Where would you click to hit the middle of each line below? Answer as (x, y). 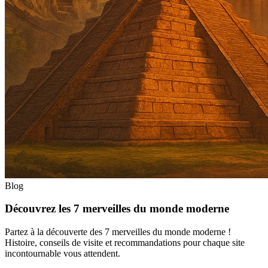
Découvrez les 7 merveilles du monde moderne (117, 209)
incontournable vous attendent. (63, 254)
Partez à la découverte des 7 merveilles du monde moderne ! (118, 232)
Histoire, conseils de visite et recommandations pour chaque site (125, 243)
